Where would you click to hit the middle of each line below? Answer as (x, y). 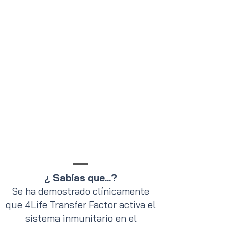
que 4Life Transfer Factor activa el (81, 205)
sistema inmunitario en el (81, 218)
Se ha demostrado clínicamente (81, 191)
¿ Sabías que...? (81, 178)
